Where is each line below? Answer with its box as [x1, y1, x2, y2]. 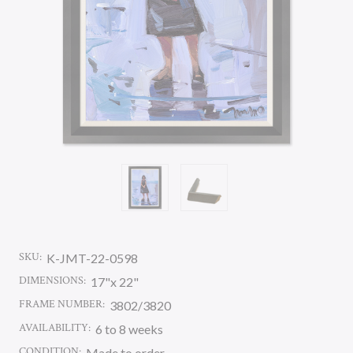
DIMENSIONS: [19, 273, 86, 288]
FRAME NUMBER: [19, 297, 105, 311]
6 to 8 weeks [95, 321, 163, 336]
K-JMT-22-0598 [46, 251, 138, 266]
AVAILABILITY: [19, 321, 91, 335]
